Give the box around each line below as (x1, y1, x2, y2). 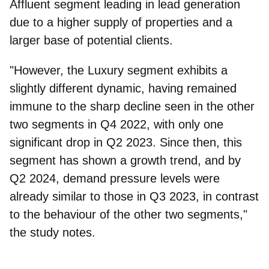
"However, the (10, 63, 88, 77)
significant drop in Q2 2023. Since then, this (10, 135, 242, 149)
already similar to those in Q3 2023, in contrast (10, 189, 259, 203)
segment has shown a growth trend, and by (10, 153, 241, 167)
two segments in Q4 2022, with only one (10, 117, 223, 131)
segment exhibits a (124, 63, 228, 77)
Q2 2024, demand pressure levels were (10, 171, 220, 185)
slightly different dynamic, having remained (10, 81, 237, 95)
